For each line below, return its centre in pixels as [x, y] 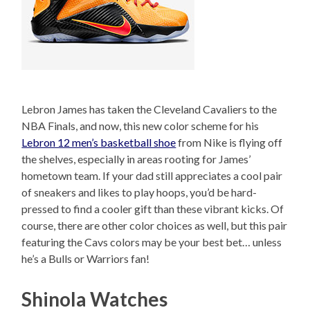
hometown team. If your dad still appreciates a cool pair [152, 176]
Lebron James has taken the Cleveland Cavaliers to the [149, 109]
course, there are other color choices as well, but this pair [155, 226]
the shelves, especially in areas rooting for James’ [136, 159]
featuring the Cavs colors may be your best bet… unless [152, 242]
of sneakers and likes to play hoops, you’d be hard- [139, 192]
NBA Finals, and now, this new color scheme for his [140, 126]
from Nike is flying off [229, 143]
